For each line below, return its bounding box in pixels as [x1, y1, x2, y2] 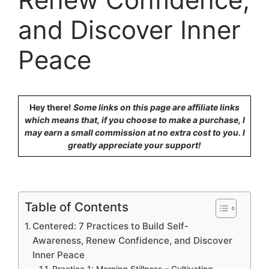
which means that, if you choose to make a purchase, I [24, 115, 245, 125]
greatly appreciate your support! [68, 140, 201, 150]
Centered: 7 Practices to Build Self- [32, 220, 189, 232]
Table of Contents [25, 199, 128, 214]
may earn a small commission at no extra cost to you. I [24, 127, 245, 138]
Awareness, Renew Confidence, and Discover [32, 235, 233, 246]
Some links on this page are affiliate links [71, 102, 240, 112]
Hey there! [29, 102, 71, 112]
